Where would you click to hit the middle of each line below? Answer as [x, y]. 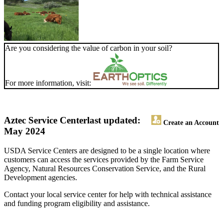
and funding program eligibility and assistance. [77, 204]
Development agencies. [41, 178]
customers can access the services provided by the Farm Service [104, 160]
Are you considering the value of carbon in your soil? [89, 48]
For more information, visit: [49, 83]
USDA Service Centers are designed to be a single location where [107, 151]
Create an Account [190, 123]
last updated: [114, 120]
